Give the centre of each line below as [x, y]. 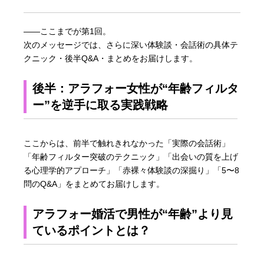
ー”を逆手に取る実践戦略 [100, 105]
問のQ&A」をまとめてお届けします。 [94, 184]
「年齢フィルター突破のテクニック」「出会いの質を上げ [131, 156]
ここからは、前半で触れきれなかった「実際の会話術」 [127, 143]
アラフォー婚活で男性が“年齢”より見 [133, 214]
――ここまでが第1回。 [67, 31]
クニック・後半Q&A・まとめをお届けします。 [111, 58]
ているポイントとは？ [92, 230]
